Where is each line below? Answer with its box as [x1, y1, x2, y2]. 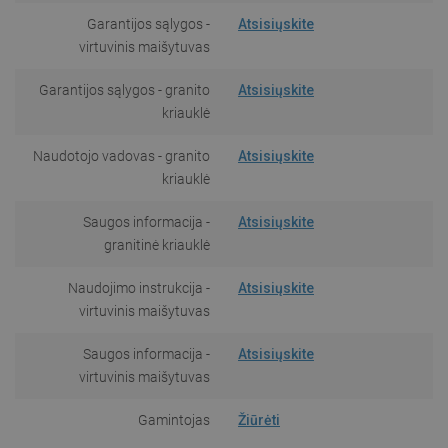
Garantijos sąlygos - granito [39, 81, 210, 98]
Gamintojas [138, 411, 210, 428]
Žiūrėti [238, 411, 280, 428]
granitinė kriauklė [104, 236, 210, 253]
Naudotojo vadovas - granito [33, 147, 210, 164]
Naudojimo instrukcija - [68, 279, 210, 296]
